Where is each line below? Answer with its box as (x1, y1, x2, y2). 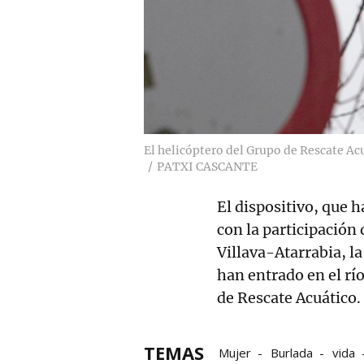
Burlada (271, 344, 313, 361)
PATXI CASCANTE (157, 158, 258, 174)
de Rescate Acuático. (217, 288, 361, 307)
